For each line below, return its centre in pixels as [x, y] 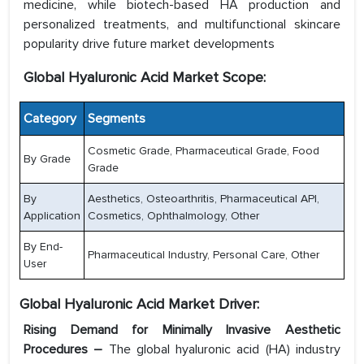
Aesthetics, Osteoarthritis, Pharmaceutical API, [204, 199]
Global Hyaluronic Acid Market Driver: [139, 304]
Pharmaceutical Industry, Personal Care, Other [204, 255]
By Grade [47, 159]
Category [48, 119]
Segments [115, 119]
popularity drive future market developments [149, 44]
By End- [43, 247]
